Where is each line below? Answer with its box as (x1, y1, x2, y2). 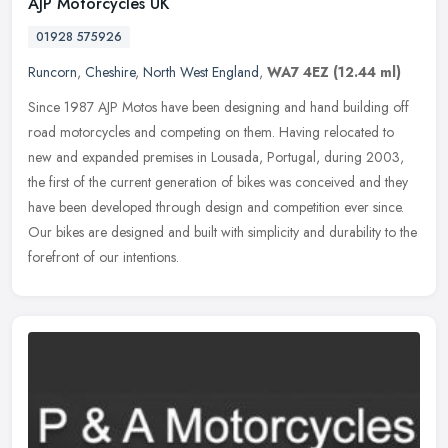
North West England (143, 62, 259, 83)
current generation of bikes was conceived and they (110, 172, 408, 193)
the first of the (28, 172, 106, 193)
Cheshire (85, 62, 135, 83)
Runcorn (28, 62, 77, 83)
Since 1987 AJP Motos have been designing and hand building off (28, 97, 409, 118)
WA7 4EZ (267, 62, 329, 83)
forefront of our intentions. (28, 247, 179, 268)
